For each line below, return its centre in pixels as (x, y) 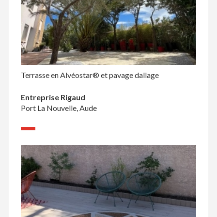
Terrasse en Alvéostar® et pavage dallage (90, 75)
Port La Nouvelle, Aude (59, 108)
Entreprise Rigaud (53, 97)
